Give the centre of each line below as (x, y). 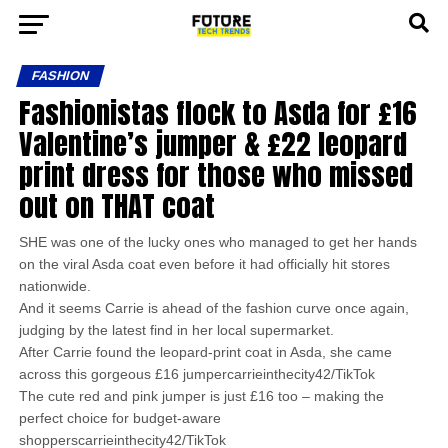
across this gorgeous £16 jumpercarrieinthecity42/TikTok (196, 374)
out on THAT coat (116, 205)
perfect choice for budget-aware (119, 418)
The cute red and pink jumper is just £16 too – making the (201, 396)
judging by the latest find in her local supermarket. (176, 330)
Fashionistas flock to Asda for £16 (217, 112)
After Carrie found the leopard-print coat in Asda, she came (205, 352)
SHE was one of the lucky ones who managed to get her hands (217, 242)
